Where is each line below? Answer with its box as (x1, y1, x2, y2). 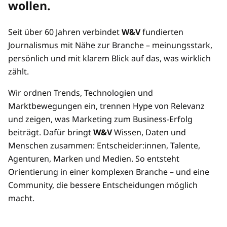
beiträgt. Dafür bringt (8, 127, 93, 138)
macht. (8, 193, 34, 204)
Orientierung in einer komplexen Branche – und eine (8, 166, 209, 178)
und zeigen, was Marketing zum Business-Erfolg (8, 113, 193, 125)
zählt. (8, 66, 31, 78)
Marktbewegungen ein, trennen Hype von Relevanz (8, 100, 205, 112)
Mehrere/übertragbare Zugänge (21, 27, 150, 39)
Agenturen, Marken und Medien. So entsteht (8, 153, 179, 165)
